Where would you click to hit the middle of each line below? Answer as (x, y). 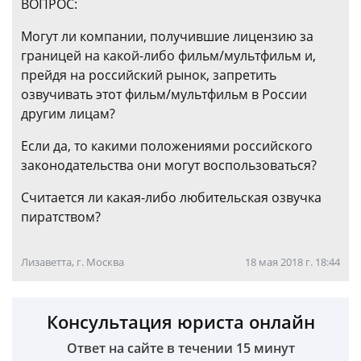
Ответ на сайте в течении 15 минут (180, 348)
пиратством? (61, 217)
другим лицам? (68, 114)
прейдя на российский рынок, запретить (149, 75)
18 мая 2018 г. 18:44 (293, 262)
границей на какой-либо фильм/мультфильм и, (168, 56)
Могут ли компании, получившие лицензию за (167, 36)
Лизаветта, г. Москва (73, 262)
